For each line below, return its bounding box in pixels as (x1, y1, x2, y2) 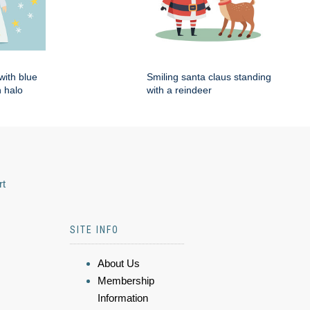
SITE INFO (70, 224, 119, 236)
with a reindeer (147, 84, 212, 96)
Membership (98, 275, 154, 287)
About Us (98, 257, 140, 270)
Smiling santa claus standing (147, 71, 271, 83)
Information (98, 292, 148, 304)
